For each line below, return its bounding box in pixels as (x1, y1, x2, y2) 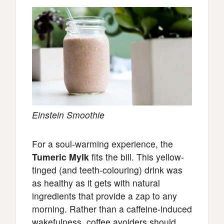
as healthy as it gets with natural (32, 176, 160, 189)
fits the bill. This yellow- (89, 150, 184, 163)
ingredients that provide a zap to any (32, 189, 177, 202)
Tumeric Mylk (32, 150, 89, 163)
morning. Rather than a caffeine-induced (32, 202, 192, 215)
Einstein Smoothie (32, 108, 104, 121)
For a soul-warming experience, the (32, 137, 173, 150)
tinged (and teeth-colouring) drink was (32, 163, 182, 176)
